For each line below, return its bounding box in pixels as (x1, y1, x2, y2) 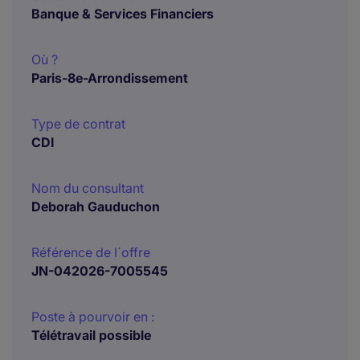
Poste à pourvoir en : (31, 309, 154, 325)
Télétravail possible (31, 327, 151, 343)
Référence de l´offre (31, 244, 150, 260)
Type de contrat (31, 116, 125, 132)
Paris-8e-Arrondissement (31, 70, 188, 86)
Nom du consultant (31, 180, 144, 196)
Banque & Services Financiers (31, 6, 214, 22)
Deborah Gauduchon (31, 198, 160, 215)
